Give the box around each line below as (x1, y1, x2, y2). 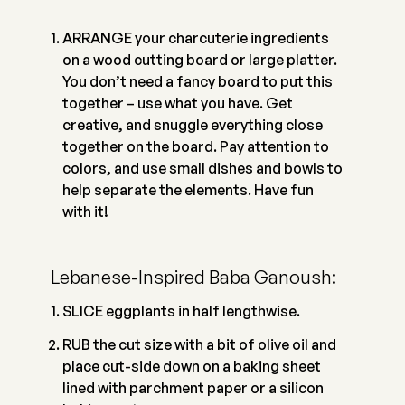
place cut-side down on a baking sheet (61, 357, 321, 376)
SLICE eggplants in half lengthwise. (61, 302, 300, 321)
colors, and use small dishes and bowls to (61, 159, 343, 178)
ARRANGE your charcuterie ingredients (61, 29, 329, 48)
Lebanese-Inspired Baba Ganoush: (51, 266, 336, 289)
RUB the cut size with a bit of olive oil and (61, 335, 336, 354)
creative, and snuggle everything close (61, 116, 323, 135)
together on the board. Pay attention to (61, 137, 329, 156)
